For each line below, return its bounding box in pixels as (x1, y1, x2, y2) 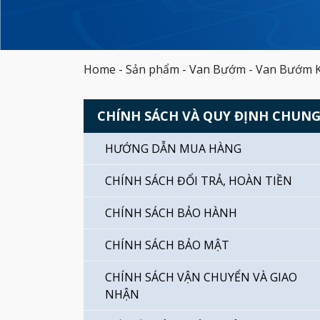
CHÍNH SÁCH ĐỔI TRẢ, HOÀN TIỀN (105, 173, 292, 189)
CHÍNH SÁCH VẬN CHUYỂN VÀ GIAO (105, 269, 297, 285)
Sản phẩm (126, 61, 179, 77)
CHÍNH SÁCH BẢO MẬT (105, 237, 229, 253)
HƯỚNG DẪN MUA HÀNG (105, 141, 241, 156)
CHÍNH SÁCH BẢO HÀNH (105, 205, 237, 221)
